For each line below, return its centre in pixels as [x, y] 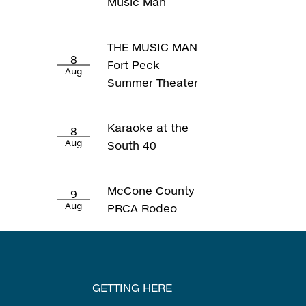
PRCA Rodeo [142, 208]
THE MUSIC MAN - [156, 47]
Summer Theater [153, 82]
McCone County [151, 190]
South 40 [132, 145]
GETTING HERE [132, 287]
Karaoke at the [148, 127]
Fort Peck [134, 65]
